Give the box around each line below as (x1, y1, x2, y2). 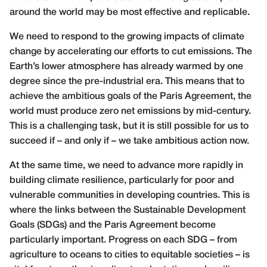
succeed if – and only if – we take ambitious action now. (10, 136, 249, 145)
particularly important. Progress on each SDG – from (10, 235, 237, 244)
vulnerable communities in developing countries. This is (10, 191, 250, 200)
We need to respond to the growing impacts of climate (10, 32, 244, 41)
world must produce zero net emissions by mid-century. (10, 107, 251, 116)
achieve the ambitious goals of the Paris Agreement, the (10, 92, 252, 101)
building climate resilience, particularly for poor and (10, 176, 234, 185)
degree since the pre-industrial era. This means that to (10, 77, 244, 86)
